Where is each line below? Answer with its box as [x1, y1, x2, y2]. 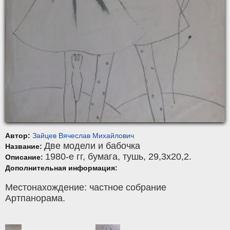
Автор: [5, 131, 32, 140]
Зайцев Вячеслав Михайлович [32, 131, 134, 140]
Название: [5, 142, 44, 150]
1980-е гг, [45, 151, 88, 162]
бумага [88, 151, 118, 162]
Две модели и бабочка [44, 140, 140, 151]
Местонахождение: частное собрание [5, 182, 166, 193]
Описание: [5, 152, 45, 161]
